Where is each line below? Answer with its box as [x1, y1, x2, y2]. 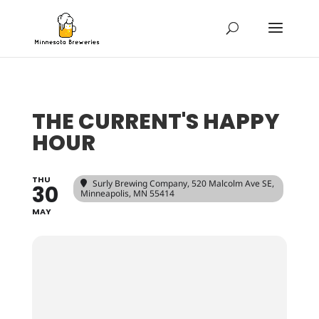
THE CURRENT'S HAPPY [31, 107, 280, 137]
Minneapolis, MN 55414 [80, 187, 174, 199]
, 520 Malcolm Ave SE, [187, 177, 274, 189]
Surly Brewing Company [92, 177, 187, 189]
